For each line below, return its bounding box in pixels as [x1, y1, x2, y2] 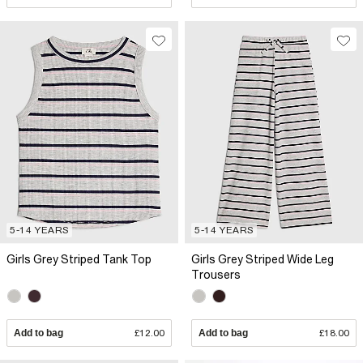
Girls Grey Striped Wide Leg [191, 252, 334, 266]
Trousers [191, 267, 241, 281]
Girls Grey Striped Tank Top [6, 252, 152, 266]
